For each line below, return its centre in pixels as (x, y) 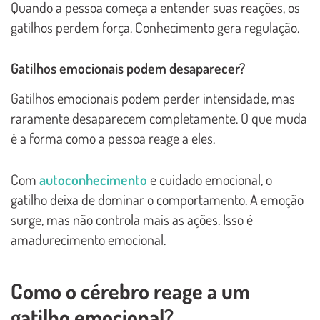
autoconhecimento (93, 179)
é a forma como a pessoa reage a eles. (113, 137)
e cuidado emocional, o (210, 179)
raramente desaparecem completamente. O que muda (159, 117)
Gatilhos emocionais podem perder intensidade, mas (153, 97)
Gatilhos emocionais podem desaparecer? (128, 67)
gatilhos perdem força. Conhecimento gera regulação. (155, 27)
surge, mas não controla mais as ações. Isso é (132, 219)
